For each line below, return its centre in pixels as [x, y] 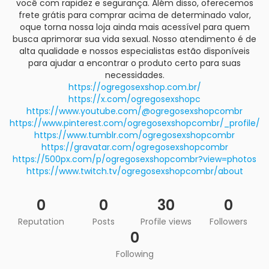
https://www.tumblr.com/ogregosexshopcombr [134, 135]
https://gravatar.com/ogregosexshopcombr [134, 147]
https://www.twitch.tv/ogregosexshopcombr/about [134, 171]
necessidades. [134, 75]
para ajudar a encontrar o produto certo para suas [134, 63]
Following [134, 254]
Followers [228, 222]
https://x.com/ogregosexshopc [134, 99]
